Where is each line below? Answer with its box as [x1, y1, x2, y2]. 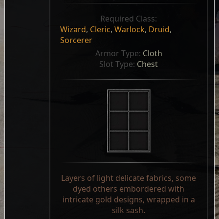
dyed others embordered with [73, 183, 185, 194]
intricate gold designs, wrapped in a [62, 194, 195, 205]
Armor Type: [95, 48, 143, 59]
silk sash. [112, 205, 146, 216]
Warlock [114, 24, 145, 35]
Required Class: [100, 13, 157, 24]
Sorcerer [60, 35, 93, 45]
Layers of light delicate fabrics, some [61, 173, 197, 183]
